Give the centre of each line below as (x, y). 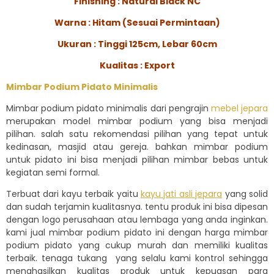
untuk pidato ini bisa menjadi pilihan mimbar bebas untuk (137, 159)
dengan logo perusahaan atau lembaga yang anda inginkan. (137, 219)
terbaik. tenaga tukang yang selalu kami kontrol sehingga (137, 258)
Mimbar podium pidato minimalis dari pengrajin (109, 108)
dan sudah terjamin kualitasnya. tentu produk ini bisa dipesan (137, 206)
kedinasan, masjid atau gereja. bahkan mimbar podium (137, 146)
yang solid (245, 194)
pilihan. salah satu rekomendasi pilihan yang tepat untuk (137, 134)
